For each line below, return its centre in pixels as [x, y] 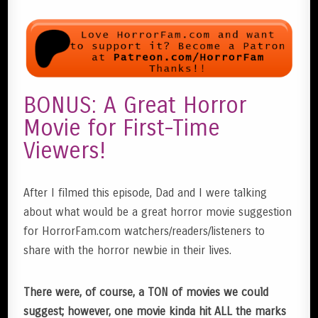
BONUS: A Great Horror [135, 105]
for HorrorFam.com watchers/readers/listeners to [144, 231]
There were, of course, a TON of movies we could [146, 292]
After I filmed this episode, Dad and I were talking [146, 193]
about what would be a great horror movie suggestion [158, 212]
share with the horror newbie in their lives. [128, 250]
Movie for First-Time [122, 128]
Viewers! [65, 150]
